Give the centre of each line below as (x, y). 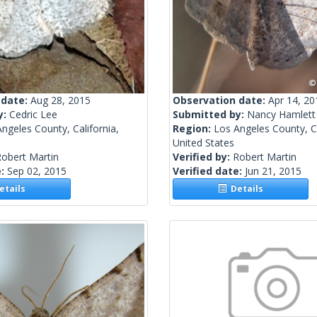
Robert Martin (265, 157)
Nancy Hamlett (281, 115)
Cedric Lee (33, 115)
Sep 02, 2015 (37, 171)
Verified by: (203, 157)
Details (245, 189)
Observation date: (220, 100)
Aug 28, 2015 (60, 100)
